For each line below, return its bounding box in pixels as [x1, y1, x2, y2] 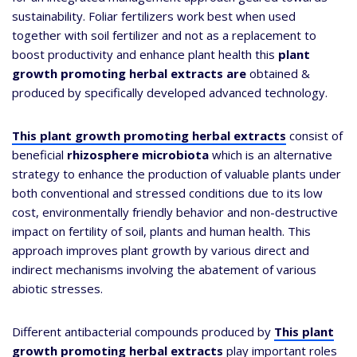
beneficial [12, 147, 67, 163]
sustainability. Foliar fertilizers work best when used [12, 8, 296, 25]
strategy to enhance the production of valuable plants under [12, 166, 341, 182]
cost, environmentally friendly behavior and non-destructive [12, 204, 338, 221]
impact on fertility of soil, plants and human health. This [12, 223, 311, 240]
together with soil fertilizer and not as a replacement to [12, 27, 316, 44]
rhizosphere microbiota [67, 147, 212, 163]
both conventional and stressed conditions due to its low [12, 185, 323, 202]
